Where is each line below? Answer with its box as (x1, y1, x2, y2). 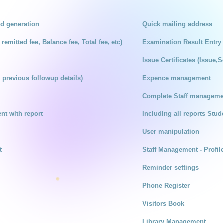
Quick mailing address (142, 20, 212, 28)
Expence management (142, 74, 211, 82)
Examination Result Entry (142, 38, 221, 46)
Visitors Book (142, 200, 184, 208)
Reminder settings (142, 164, 199, 172)
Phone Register (142, 182, 190, 190)
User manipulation (142, 128, 199, 136)
